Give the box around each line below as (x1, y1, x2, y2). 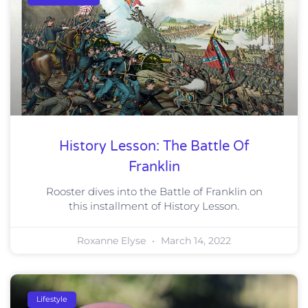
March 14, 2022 (158, 234, 231, 247)
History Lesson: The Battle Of (58, 137, 250, 155)
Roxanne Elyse (77, 234, 148, 247)
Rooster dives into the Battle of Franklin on (45, 184, 263, 198)
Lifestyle (36, 294, 68, 305)
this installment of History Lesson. (69, 199, 239, 212)
